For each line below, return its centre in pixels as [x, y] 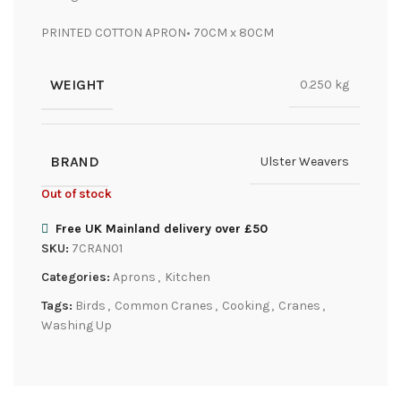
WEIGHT [77, 84]
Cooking [246, 305]
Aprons [134, 277]
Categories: [76, 277]
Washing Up [77, 325]
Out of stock [77, 193]
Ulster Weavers [305, 162]
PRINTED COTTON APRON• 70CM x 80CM [158, 32]
